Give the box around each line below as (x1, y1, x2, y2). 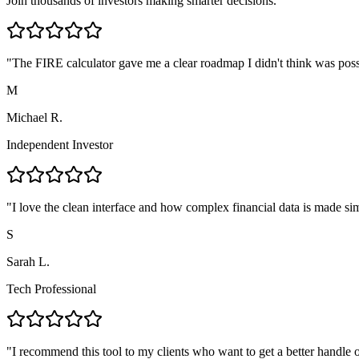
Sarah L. (6, 254, 50, 268)
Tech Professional (6, 281, 96, 296)
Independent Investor (6, 137, 113, 151)
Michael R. (6, 110, 63, 124)
